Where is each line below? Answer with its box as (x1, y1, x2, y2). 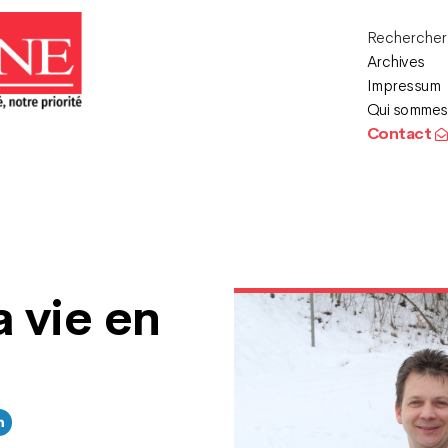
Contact (366, 123, 435, 144)
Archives (366, 51, 425, 72)
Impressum (366, 75, 441, 96)
